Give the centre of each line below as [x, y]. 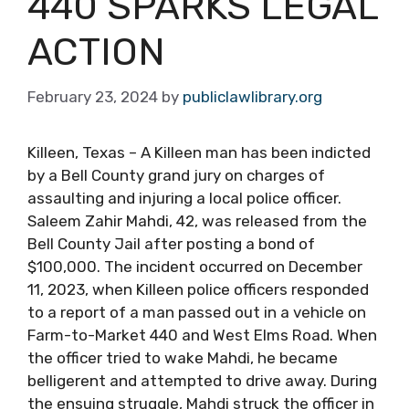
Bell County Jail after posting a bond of [171, 243]
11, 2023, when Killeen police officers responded [198, 289]
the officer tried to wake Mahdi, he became [183, 357]
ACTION [96, 52]
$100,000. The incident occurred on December [195, 266]
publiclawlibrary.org [252, 96]
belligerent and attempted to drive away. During [202, 380]
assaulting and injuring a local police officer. [184, 198]
